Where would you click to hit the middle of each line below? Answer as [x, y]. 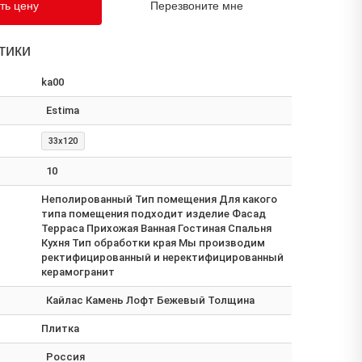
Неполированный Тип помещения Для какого [159, 199]
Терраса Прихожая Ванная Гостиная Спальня [156, 228]
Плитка [60, 328]
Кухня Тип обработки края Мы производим [153, 242]
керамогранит [78, 271]
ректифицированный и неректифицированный [162, 257]
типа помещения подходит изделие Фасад [154, 213]
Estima [63, 110]
